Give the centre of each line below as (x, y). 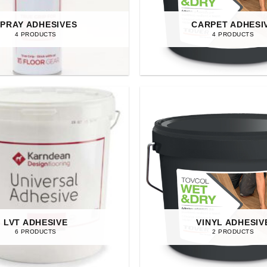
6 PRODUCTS (35, 232)
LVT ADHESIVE (36, 222)
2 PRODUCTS (233, 232)
